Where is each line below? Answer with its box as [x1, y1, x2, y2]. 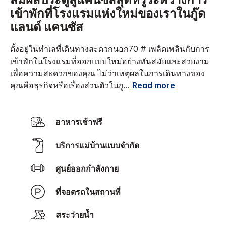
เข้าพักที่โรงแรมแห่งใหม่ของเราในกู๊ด [10, 9, 206, 21]
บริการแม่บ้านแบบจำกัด [61, 140, 139, 150]
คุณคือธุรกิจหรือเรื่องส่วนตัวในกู [10, 80, 124, 91]
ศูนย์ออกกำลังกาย [61, 163, 119, 174]
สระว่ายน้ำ [61, 210, 94, 220]
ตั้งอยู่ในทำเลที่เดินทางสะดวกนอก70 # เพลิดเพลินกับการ [10, 44, 209, 54]
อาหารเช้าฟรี [61, 117, 102, 127]
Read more [132, 80, 175, 91]
